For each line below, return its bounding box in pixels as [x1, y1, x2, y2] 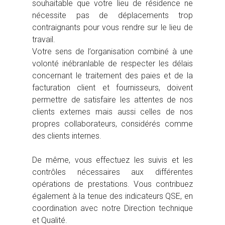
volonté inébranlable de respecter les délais [32, 59, 193, 69]
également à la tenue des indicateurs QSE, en [32, 191, 193, 201]
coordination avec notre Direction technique [32, 203, 193, 213]
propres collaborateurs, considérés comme [32, 119, 193, 129]
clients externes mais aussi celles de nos [32, 107, 193, 117]
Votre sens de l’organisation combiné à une [32, 47, 193, 57]
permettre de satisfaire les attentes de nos [32, 95, 193, 105]
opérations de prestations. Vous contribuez [32, 179, 193, 189]
